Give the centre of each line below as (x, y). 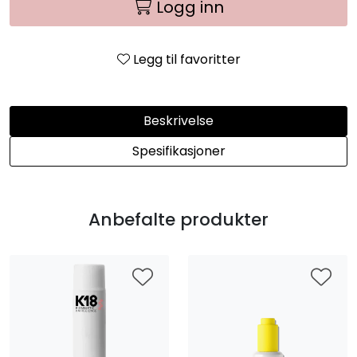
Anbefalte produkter (178, 220)
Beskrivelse (178, 121)
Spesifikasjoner (178, 151)
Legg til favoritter (186, 59)
